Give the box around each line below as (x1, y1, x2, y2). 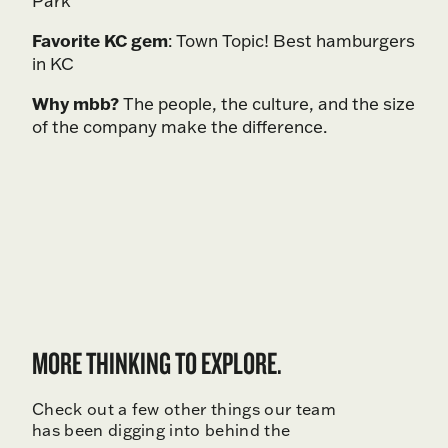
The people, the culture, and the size (119, 93, 415, 115)
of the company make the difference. (32, 116, 327, 138)
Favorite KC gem (32, 29, 168, 52)
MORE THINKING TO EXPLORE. (32, 343, 282, 383)
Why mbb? (32, 92, 119, 115)
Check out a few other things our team (32, 399, 336, 420)
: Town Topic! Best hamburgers (168, 30, 415, 52)
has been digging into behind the (32, 420, 291, 441)
